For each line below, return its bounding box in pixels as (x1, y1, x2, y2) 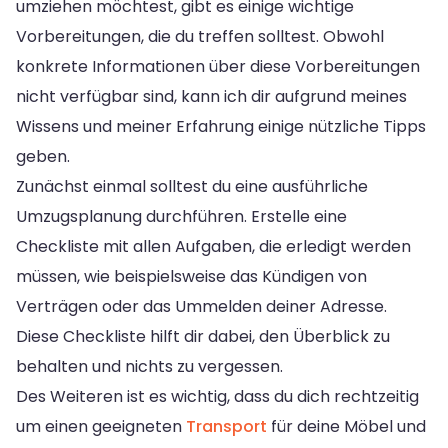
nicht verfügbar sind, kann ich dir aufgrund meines (16, 84, 407, 108)
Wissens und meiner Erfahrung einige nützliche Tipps (16, 114, 426, 138)
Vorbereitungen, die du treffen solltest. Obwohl (16, 24, 384, 48)
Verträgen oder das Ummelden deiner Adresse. (16, 294, 387, 318)
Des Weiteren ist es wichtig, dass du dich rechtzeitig (16, 384, 419, 408)
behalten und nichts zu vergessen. (16, 354, 283, 378)
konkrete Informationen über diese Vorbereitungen (16, 54, 420, 78)
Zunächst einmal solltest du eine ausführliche (16, 174, 368, 198)
